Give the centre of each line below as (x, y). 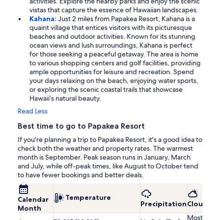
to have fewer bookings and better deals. (81, 175)
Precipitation (164, 204)
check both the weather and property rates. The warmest (105, 149)
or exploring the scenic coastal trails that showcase (106, 90)
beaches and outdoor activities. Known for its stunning (112, 37)
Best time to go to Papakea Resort (81, 126)
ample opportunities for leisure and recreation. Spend (112, 72)
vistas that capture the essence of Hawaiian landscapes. (114, 10)
